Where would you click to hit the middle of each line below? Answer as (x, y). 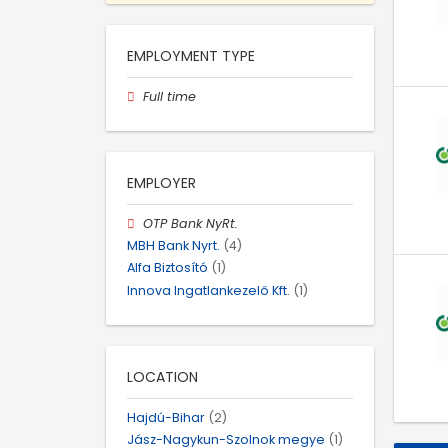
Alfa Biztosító (167, 268)
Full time (170, 96)
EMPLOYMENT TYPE (191, 55)
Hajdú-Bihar (166, 417)
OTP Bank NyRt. (191, 223)
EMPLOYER (161, 182)
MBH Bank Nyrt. (173, 246)
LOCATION (162, 376)
